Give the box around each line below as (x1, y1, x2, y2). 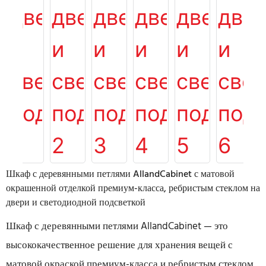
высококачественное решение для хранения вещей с (6, 237, 233, 254)
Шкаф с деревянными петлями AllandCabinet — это (6, 218, 228, 235)
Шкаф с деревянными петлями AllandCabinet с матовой (6, 167, 235, 182)
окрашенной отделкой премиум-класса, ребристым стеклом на (6, 181, 260, 197)
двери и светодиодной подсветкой (6, 195, 145, 211)
